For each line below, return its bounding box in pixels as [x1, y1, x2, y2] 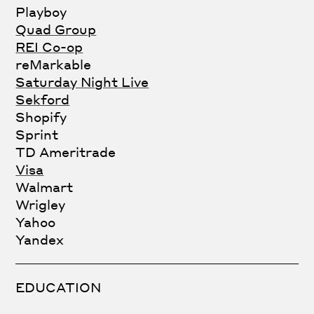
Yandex [15, 231, 64, 247]
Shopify [15, 108, 67, 125]
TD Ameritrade [15, 143, 116, 160]
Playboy [15, 3, 67, 20]
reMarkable [15, 55, 92, 72]
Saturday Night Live [15, 73, 149, 90]
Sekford [15, 90, 70, 107]
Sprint [15, 125, 59, 142]
